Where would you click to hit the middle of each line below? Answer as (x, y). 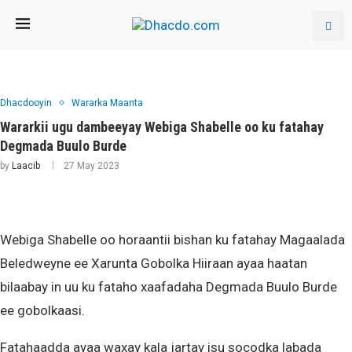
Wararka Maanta (107, 103)
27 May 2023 (92, 166)
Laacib (26, 166)
